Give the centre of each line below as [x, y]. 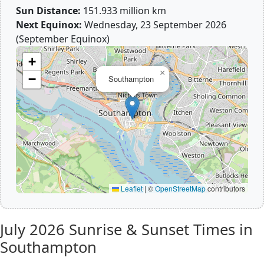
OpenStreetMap [180, 188]
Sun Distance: [48, 11]
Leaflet [131, 188]
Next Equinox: [49, 25]
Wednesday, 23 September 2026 [154, 25]
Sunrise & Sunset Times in [159, 230]
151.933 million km [123, 11]
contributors [225, 188]
